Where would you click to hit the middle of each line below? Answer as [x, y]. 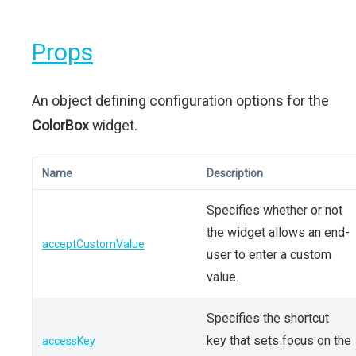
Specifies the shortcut [268, 318]
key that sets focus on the [279, 341]
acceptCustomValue [93, 244]
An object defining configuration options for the [180, 101]
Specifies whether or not [275, 210]
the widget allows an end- [278, 232]
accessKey [69, 341]
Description [235, 173]
